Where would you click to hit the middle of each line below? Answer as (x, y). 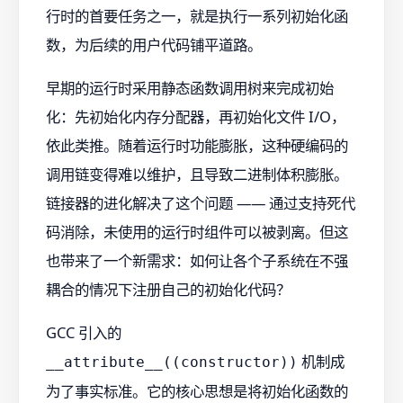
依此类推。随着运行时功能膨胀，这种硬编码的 (197, 145)
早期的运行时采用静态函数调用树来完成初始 (190, 87)
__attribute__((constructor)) (172, 363)
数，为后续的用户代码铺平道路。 (154, 44)
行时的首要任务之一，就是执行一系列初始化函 (197, 15)
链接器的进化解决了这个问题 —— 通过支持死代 (201, 202)
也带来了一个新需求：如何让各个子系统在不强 (197, 260)
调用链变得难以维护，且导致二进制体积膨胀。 (197, 174)
